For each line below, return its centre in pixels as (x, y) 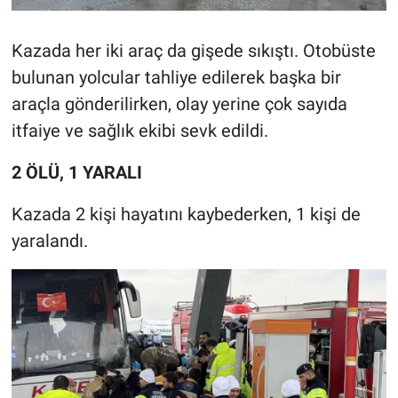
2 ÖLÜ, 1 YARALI (76, 172)
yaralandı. (49, 240)
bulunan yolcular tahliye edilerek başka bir (176, 77)
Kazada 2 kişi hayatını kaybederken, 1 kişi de (186, 214)
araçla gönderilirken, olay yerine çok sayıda (179, 103)
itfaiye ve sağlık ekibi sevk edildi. (139, 130)
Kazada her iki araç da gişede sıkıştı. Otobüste (193, 50)
